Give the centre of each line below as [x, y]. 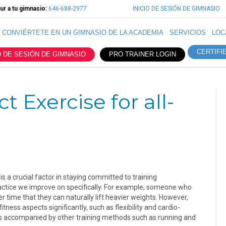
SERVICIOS [188, 33]
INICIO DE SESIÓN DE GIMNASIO [176, 9]
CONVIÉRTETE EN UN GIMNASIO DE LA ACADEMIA [83, 33]
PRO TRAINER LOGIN [143, 54]
